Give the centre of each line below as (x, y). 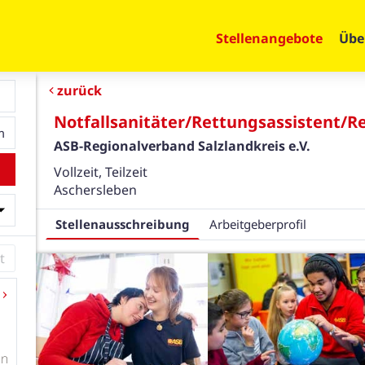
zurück (79, 90)
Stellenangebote (269, 38)
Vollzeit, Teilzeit (101, 172)
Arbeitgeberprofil (258, 224)
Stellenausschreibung (123, 224)
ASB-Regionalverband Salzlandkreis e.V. (182, 145)
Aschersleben (96, 189)
